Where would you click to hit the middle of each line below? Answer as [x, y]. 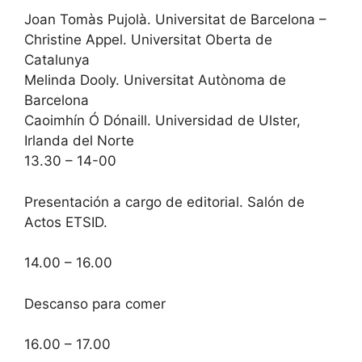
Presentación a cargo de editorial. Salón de [164, 202]
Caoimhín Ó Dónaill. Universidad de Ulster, [162, 120]
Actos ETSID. [66, 222]
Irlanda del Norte [79, 141]
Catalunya [57, 60]
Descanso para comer [95, 303]
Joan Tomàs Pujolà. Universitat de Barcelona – [175, 19]
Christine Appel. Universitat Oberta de [148, 40]
